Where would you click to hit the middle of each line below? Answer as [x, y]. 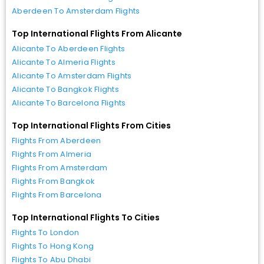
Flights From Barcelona [57, 194]
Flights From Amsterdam [60, 167]
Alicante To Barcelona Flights [69, 103]
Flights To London [46, 232]
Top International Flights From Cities [91, 125]
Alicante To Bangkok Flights [66, 89]
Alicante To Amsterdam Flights [72, 75]
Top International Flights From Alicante [97, 33]
